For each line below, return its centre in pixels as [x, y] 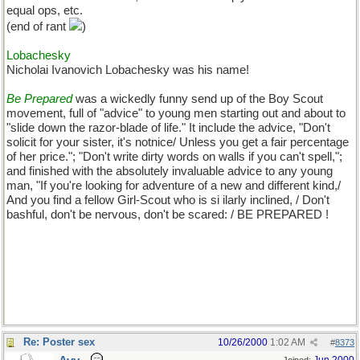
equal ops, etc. [45, 10]
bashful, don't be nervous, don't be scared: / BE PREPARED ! [168, 215]
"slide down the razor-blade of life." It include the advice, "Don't [168, 128]
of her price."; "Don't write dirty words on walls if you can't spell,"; [174, 157]
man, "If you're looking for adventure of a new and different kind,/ [174, 186]
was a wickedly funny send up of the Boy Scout [198, 99]
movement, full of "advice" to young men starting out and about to [176, 113]
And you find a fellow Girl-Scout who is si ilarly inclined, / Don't [168, 200]
